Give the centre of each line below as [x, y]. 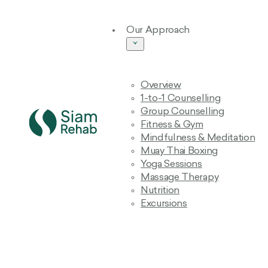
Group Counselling [182, 112]
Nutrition [160, 191]
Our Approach [158, 31]
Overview [161, 86]
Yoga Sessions [171, 165]
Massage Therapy [180, 178]
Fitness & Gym [172, 125]
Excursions [164, 204]
